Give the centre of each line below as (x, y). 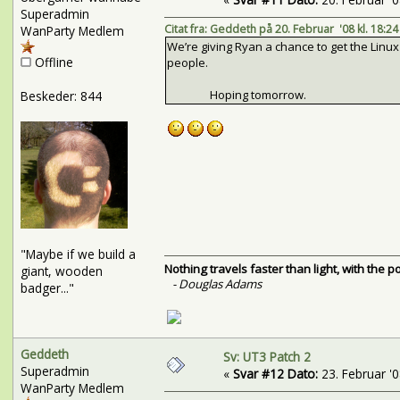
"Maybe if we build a (78, 254)
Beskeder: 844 (61, 96)
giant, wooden (61, 271)
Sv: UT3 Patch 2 (267, 356)
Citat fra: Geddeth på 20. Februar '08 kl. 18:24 (281, 29)
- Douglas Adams (217, 284)
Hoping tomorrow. (236, 95)
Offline (52, 62)
